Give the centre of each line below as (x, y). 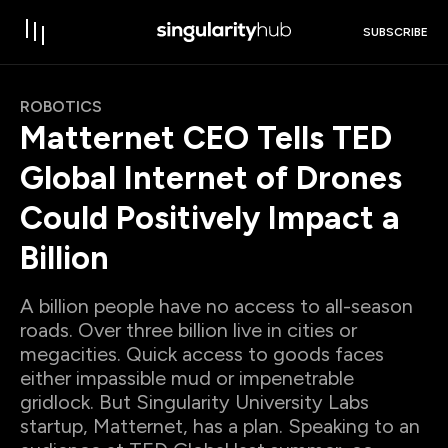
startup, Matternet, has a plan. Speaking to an (220, 426)
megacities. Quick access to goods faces (202, 354)
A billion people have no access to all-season (216, 306)
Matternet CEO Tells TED (206, 138)
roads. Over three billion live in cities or (188, 330)
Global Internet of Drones (211, 178)
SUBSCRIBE (395, 32)
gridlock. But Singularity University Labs (194, 402)
